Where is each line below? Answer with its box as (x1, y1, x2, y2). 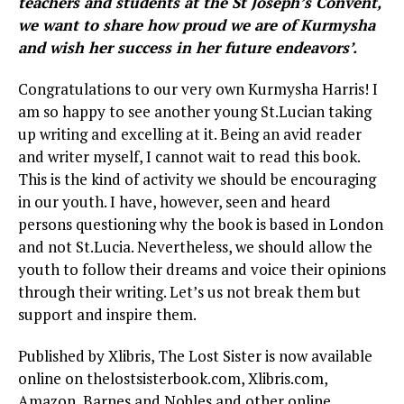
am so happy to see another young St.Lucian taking (18, 101, 372, 123)
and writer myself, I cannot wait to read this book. (18, 146, 360, 168)
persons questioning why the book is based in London (18, 214, 383, 235)
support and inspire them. (18, 304, 197, 326)
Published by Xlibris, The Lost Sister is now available (18, 345, 372, 367)
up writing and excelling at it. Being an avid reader (18, 124, 362, 145)
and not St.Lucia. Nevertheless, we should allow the (18, 236, 372, 258)
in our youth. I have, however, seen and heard (18, 191, 331, 213)
